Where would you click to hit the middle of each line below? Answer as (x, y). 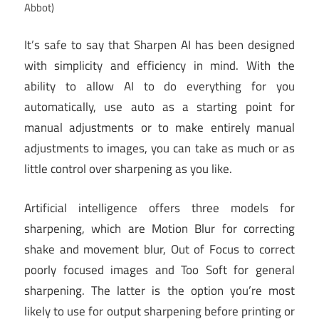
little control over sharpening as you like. (128, 169)
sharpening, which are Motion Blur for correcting (159, 228)
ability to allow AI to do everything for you (159, 87)
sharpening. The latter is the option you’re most (159, 290)
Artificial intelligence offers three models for (159, 208)
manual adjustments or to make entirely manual (159, 128)
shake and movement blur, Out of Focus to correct (159, 249)
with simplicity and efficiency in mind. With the (159, 66)
